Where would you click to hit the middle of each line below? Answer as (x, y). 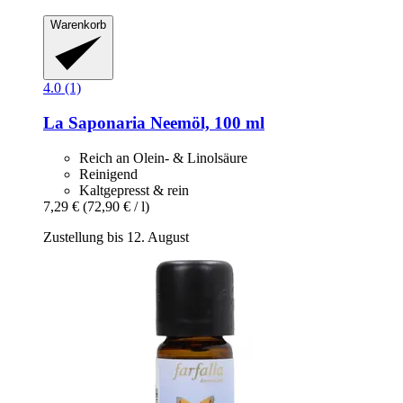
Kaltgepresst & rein (134, 190)
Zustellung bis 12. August (116, 237)
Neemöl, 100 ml (205, 123)
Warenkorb (78, 24)
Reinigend (108, 174)
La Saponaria (94, 123)
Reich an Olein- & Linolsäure (163, 157)
